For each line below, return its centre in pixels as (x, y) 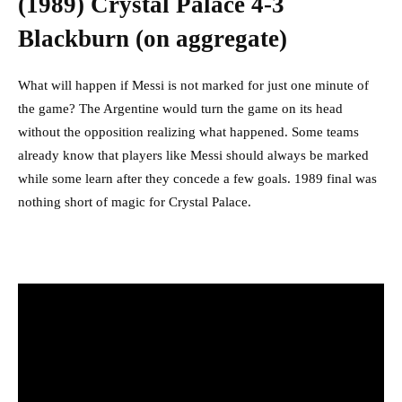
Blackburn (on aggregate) (153, 39)
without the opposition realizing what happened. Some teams (188, 132)
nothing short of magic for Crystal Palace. (135, 202)
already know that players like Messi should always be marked (193, 156)
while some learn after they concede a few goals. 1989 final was (197, 179)
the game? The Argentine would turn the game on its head (180, 109)
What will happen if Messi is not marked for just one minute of (193, 86)
